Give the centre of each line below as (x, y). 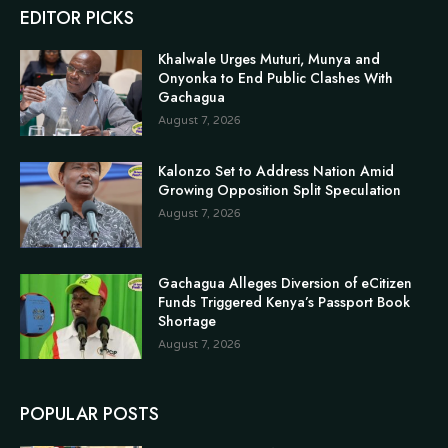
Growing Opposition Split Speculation (280, 189)
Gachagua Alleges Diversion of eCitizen (285, 282)
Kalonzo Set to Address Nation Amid (276, 170)
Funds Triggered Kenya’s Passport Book (284, 301)
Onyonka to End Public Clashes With (276, 78)
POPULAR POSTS (89, 414)
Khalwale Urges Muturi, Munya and (269, 59)
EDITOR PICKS (77, 18)
